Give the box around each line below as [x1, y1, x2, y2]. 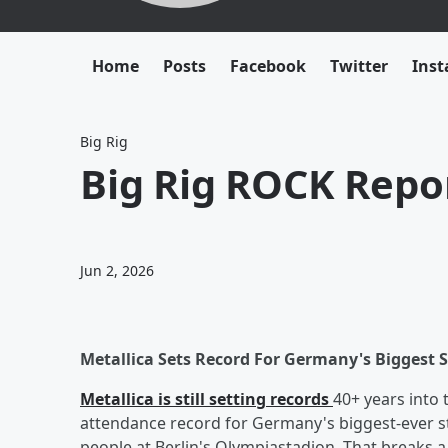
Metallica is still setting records [80, 388, 333, 410]
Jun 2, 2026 [80, 261, 154, 280]
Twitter [330, 55, 388, 77]
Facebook [230, 55, 306, 77]
